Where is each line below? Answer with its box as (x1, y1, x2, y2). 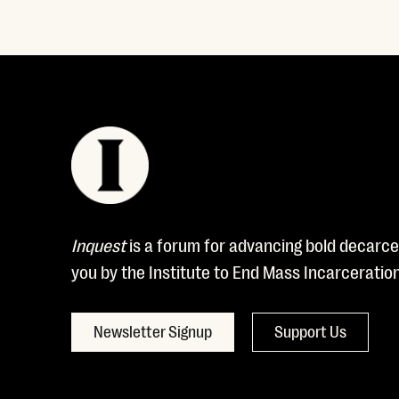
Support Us (274, 321, 346, 341)
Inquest (71, 233, 126, 256)
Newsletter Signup (94, 321, 212, 341)
